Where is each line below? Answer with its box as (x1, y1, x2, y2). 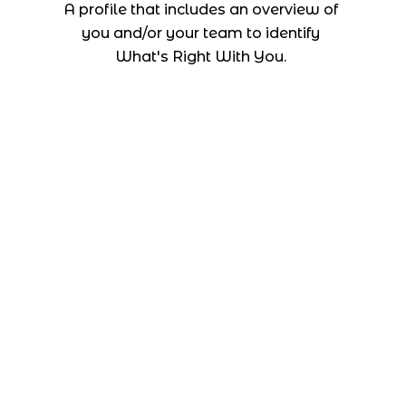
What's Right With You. (115, 47, 287, 65)
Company (237, 311, 328, 336)
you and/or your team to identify (82, 24, 321, 42)
